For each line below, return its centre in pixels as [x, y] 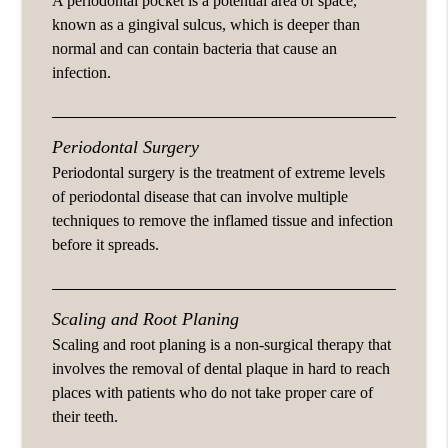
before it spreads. [106, 244]
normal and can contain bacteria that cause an [195, 48]
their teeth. [85, 416]
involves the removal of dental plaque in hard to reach [221, 368]
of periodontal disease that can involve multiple [200, 196]
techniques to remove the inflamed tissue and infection [223, 220]
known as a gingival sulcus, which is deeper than [206, 24]
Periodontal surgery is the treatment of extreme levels [219, 172]
